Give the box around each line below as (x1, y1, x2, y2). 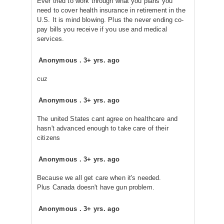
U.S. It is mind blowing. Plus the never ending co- (37, 16, 184, 23)
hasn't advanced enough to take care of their (37, 124, 168, 132)
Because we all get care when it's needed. (37, 174, 161, 181)
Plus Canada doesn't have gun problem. (37, 183, 154, 191)
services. (37, 35, 64, 42)
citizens (37, 134, 60, 141)
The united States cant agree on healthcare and (37, 115, 178, 122)
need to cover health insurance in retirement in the (37, 6, 185, 14)
